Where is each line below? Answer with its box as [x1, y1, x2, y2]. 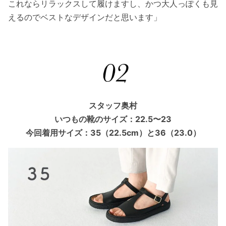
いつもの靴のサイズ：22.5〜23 [54, 114, 172, 124]
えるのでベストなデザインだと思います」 [8, 12, 161, 22]
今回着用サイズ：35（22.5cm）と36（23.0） [25, 127, 201, 138]
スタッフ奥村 [89, 100, 137, 110]
